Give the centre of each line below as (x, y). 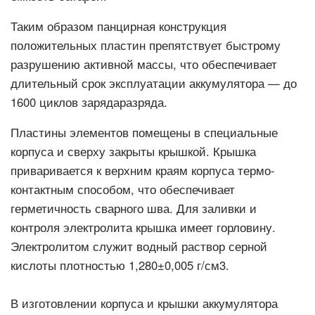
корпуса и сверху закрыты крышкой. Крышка (133, 151)
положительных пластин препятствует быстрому (146, 45)
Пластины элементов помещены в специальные (144, 132)
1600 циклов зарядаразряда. (89, 102)
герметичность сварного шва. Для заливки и (134, 208)
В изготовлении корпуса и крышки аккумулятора (144, 303)
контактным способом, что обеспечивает (123, 189)
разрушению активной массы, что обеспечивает (144, 64)
